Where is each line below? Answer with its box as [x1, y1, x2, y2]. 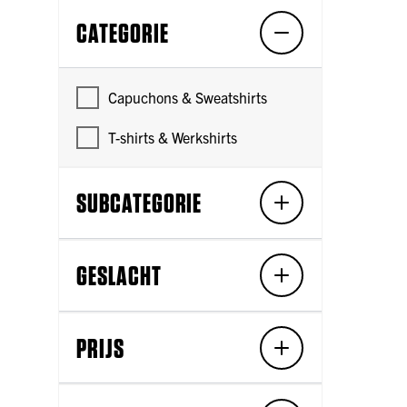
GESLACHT [76, 259, 162, 293]
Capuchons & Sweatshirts [108, 87, 268, 106]
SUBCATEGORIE [76, 186, 203, 220]
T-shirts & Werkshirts [108, 127, 238, 146]
